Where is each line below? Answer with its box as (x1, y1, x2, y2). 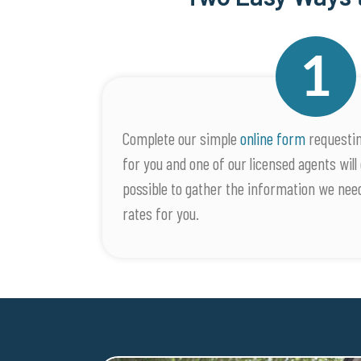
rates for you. (122, 203, 199, 224)
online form (240, 128, 309, 149)
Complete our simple (122, 128, 240, 149)
